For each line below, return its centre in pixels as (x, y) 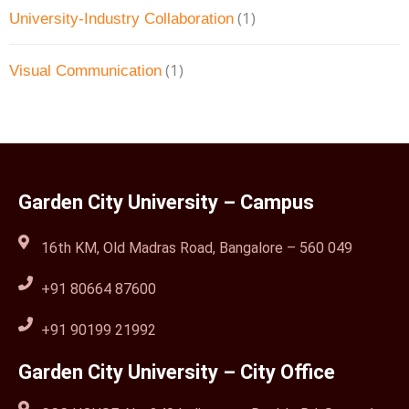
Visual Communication (85, 71)
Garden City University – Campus (166, 203)
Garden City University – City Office (177, 372)
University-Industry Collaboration (121, 19)
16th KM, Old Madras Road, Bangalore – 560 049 (197, 248)
